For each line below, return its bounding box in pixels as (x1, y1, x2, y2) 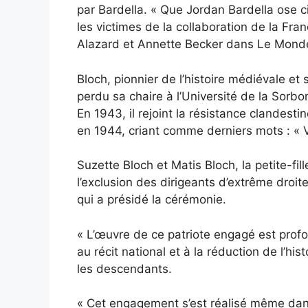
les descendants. (77, 261, 172, 276)
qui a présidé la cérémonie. (77, 192, 226, 207)
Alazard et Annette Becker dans (77, 37, 254, 52)
